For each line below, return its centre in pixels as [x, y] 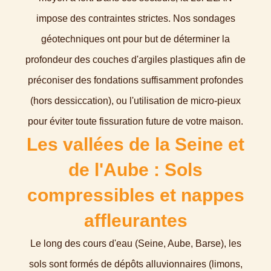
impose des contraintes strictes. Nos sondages [135, 18]
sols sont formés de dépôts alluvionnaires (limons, [135, 264]
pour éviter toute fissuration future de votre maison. [135, 121]
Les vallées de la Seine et [135, 144]
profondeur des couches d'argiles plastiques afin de [135, 60]
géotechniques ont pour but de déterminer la [135, 39]
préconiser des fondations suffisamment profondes [135, 80]
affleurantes [135, 220]
